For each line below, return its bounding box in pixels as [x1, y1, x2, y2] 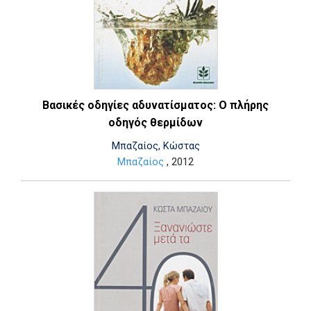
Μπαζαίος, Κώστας [111, 140, 200, 153]
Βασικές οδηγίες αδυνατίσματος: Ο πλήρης [42, 99, 269, 112]
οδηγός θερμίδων [108, 116, 203, 130]
